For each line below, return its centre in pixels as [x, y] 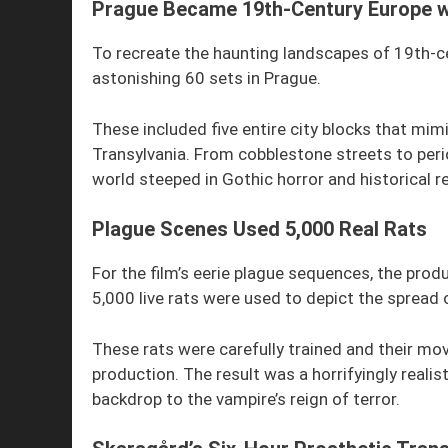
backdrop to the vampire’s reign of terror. [246, 398]
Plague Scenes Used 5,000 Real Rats [259, 229]
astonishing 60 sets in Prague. [206, 78]
